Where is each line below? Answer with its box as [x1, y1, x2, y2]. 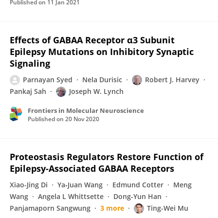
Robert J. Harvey [145, 75, 200, 84]
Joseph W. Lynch [69, 87, 124, 96]
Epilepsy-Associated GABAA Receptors [10, 163, 174, 174]
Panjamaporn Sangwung [10, 203, 91, 213]
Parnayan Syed [23, 75, 73, 84]
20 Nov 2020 [65, 115, 99, 123]
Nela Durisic [82, 75, 122, 84]
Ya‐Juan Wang [57, 180, 103, 189]
